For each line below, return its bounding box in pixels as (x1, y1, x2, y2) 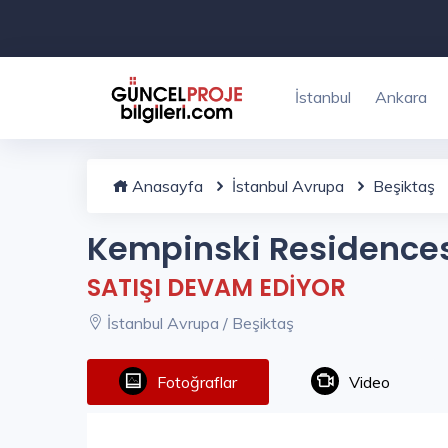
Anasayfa (128, 176, 203, 196)
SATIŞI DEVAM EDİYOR (87, 271, 346, 304)
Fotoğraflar (157, 372, 237, 393)
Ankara (375, 87, 427, 107)
